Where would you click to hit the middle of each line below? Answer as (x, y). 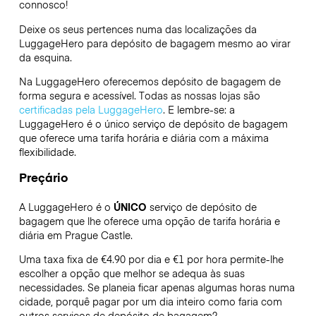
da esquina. (45, 57)
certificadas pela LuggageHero (91, 109)
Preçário (43, 177)
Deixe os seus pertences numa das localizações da (138, 29)
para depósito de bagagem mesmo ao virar (187, 43)
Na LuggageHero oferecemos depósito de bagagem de (150, 81)
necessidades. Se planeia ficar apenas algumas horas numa (157, 287)
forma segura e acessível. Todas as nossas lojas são (139, 95)
